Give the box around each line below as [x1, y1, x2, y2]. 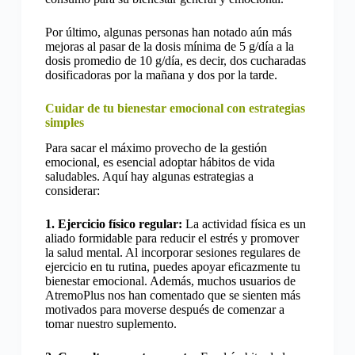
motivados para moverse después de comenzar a [44, 303, 284, 317]
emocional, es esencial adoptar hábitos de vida [44, 155, 275, 170]
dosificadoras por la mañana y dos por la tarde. [44, 67, 277, 82]
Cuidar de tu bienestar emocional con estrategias [44, 101, 305, 115]
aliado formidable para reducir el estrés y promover [44, 231, 299, 246]
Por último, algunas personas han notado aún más [44, 25, 292, 39]
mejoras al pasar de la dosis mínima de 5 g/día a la [44, 39, 294, 53]
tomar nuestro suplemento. [44, 317, 177, 331]
